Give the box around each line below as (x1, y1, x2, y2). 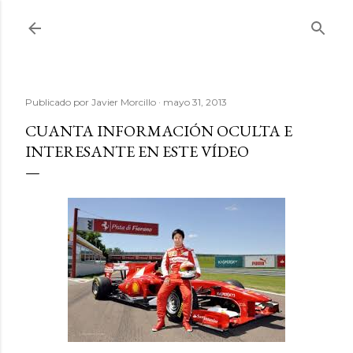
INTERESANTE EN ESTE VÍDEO (25, 141, 249, 162)
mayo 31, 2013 (163, 96, 227, 108)
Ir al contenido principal (102, 9, 251, 30)
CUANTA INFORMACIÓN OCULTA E (25, 121, 292, 141)
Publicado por (25, 96, 91, 108)
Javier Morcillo (91, 96, 156, 108)
